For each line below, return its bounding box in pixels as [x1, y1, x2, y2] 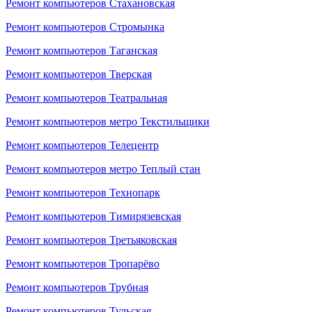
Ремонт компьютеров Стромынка [6, 21, 164, 33]
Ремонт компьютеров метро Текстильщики [6, 116, 210, 127]
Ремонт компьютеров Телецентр [6, 139, 159, 151]
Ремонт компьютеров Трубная [6, 281, 148, 293]
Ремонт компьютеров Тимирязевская [6, 210, 181, 222]
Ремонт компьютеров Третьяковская [6, 234, 177, 246]
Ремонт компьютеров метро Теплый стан [6, 163, 201, 175]
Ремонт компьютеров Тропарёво [6, 258, 159, 270]
